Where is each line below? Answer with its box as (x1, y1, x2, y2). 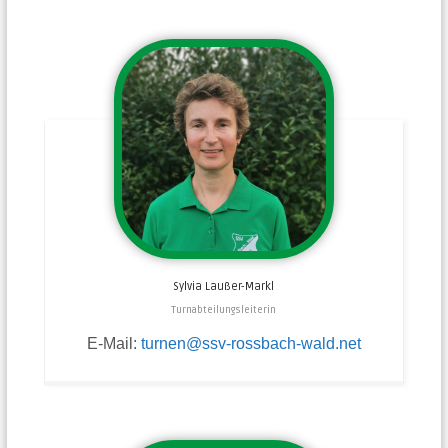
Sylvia (173, 279, 203, 293)
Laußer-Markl (205, 279, 275, 293)
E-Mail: (86, 334, 141, 352)
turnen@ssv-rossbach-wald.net (140, 334, 361, 352)
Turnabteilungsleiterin (171, 303, 277, 316)
